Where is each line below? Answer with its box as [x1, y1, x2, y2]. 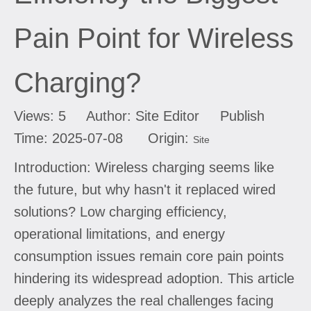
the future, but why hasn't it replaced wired [14, 181, 276, 197]
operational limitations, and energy [14, 226, 225, 242]
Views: [14, 108, 58, 124]
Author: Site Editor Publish [66, 108, 264, 124]
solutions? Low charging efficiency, [14, 203, 227, 219]
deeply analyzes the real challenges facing [14, 292, 274, 308]
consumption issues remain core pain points [14, 248, 284, 264]
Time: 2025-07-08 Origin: [14, 130, 193, 146]
